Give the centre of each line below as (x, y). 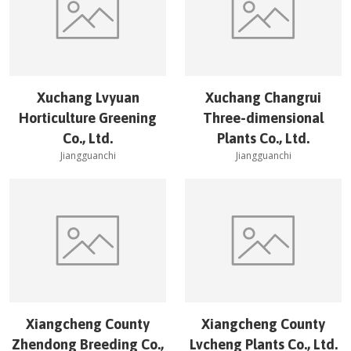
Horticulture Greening (88, 118)
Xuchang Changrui (263, 98)
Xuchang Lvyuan (88, 98)
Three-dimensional (263, 118)
